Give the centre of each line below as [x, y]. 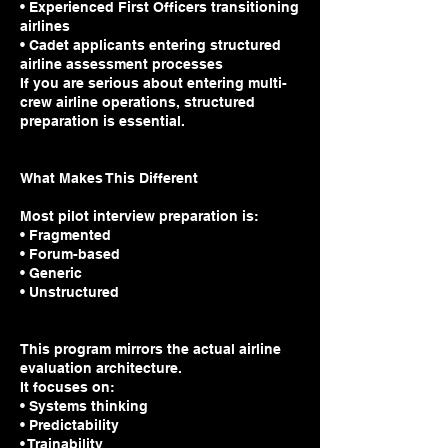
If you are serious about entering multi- [153, 83]
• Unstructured [69, 292]
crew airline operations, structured [137, 102]
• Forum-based [70, 254]
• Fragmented [65, 235]
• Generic [51, 273]
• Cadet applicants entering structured [150, 45]
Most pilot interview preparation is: [139, 216]
